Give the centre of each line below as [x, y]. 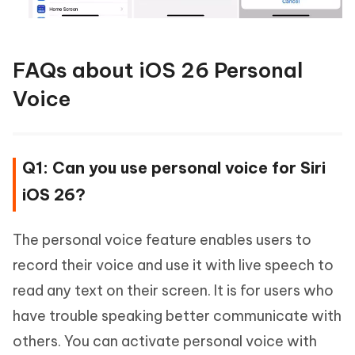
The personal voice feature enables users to [162, 240]
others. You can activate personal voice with [165, 342]
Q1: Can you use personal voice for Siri [174, 168]
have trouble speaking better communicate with [177, 316]
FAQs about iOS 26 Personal [158, 71]
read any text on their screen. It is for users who [173, 291]
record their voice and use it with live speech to [173, 265]
